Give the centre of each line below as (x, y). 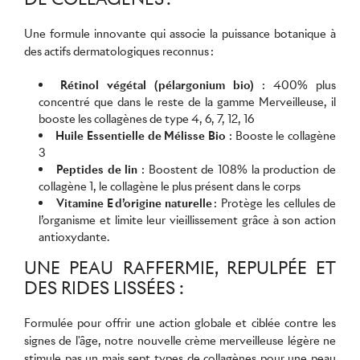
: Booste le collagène (281, 135)
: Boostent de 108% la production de (237, 169)
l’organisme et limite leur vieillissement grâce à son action (187, 219)
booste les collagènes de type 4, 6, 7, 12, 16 (146, 118)
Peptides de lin (97, 169)
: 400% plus (295, 84)
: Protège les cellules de (274, 202)
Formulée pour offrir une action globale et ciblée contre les (180, 322)
